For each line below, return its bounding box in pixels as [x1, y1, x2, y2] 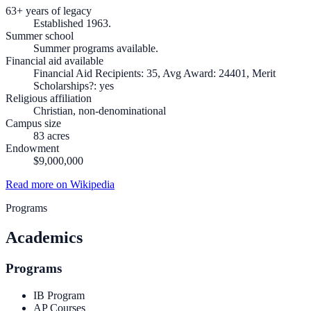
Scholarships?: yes [33, 80, 114, 92]
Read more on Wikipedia [6, 178, 115, 191]
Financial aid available [6, 55, 103, 67]
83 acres [33, 130, 69, 142]
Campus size [6, 117, 61, 130]
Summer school [6, 30, 74, 42]
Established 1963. [33, 17, 111, 30]
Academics [6, 228, 83, 246]
